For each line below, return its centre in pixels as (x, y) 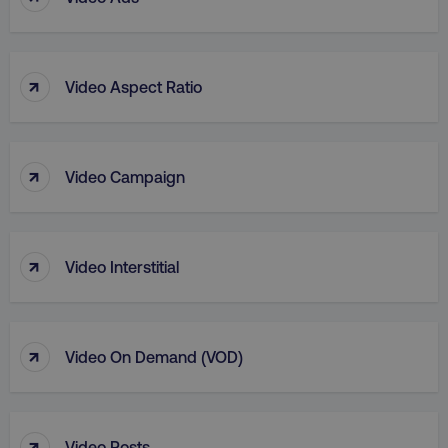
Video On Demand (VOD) (154, 356)
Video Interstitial (122, 266)
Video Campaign (125, 176)
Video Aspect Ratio (133, 86)
